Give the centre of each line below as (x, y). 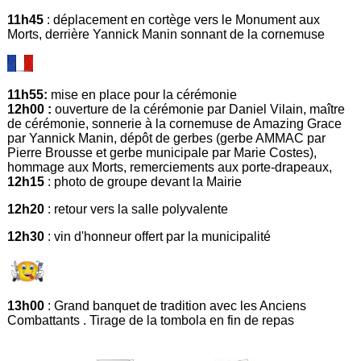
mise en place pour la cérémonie (144, 95)
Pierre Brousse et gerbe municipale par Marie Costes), (162, 153)
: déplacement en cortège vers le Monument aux (184, 20)
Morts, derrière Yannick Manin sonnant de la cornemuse (166, 35)
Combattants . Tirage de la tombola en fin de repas (151, 321)
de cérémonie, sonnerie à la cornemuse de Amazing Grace (175, 124)
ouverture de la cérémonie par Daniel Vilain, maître (199, 110)
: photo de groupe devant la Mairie (143, 182)
